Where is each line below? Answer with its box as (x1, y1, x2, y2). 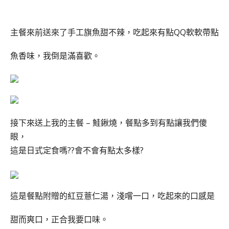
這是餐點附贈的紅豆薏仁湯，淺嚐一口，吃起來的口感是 (10, 190, 215, 202)
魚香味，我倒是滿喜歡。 (10, 50, 100, 62)
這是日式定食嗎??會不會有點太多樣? (10, 144, 144, 156)
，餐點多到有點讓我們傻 (117, 117, 207, 128)
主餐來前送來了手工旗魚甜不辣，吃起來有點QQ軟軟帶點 (10, 27, 219, 38)
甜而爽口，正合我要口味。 (10, 214, 108, 225)
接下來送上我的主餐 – (10, 117, 93, 128)
